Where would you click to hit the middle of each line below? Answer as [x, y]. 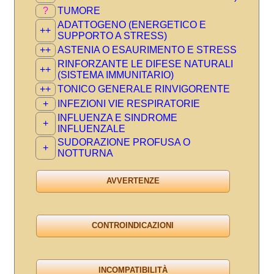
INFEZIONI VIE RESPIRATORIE [128, 103]
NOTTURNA [85, 153]
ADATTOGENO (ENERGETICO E [131, 24]
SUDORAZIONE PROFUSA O [124, 142]
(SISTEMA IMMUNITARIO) [115, 75]
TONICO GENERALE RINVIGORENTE [143, 89]
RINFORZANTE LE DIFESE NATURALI [145, 64]
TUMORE [79, 10]
